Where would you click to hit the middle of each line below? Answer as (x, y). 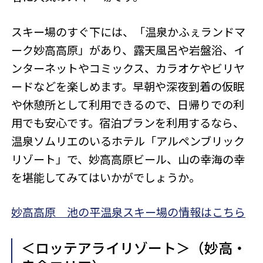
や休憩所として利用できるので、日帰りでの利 (128, 104)
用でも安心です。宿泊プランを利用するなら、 (128, 122)
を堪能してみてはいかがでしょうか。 (106, 177)
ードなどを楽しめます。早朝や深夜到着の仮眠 (128, 86)
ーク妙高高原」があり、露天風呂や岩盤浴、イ (128, 50)
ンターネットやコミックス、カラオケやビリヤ (128, 68)
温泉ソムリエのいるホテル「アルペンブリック (128, 141)
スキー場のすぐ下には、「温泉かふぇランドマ (129, 31)
